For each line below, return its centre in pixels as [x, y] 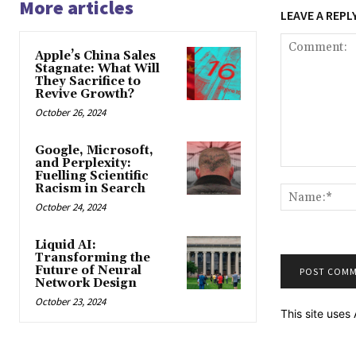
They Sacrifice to [88, 82]
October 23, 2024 [70, 302]
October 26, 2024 [70, 113]
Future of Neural [88, 271]
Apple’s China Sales [95, 56]
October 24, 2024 [70, 207]
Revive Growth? [85, 95]
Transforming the [93, 258]
